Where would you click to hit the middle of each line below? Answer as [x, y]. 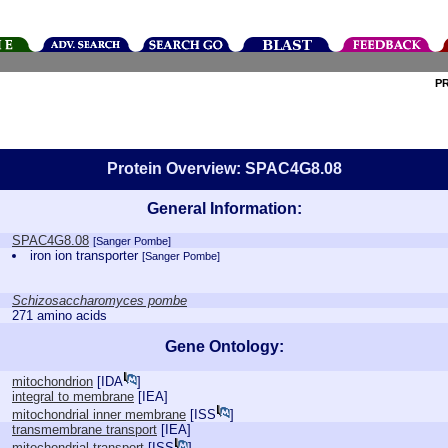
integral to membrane [73, 396]
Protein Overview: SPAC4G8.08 [224, 168]
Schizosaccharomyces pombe [99, 300]
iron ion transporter [86, 255]
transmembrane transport [84, 429]
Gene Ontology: [224, 346]
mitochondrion [52, 381]
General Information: [224, 208]
